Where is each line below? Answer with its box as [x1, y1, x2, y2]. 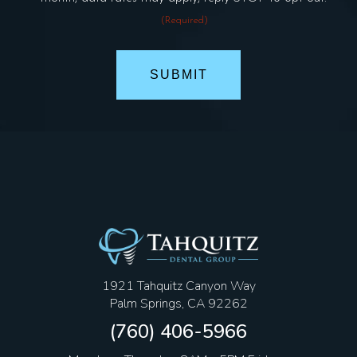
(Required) [160, 14, 208, 25]
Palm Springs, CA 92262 [109, 294, 248, 312]
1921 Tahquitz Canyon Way [101, 277, 256, 295]
